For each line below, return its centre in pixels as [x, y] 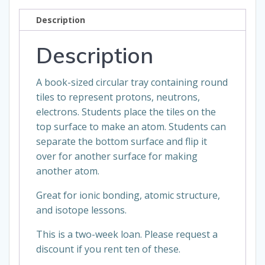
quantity [37, 28]
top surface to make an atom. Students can [131, 127]
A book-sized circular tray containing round [132, 83]
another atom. [68, 171]
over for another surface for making [117, 156]
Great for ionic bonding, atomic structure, [128, 195]
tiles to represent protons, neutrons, [118, 97]
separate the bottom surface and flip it [122, 142]
